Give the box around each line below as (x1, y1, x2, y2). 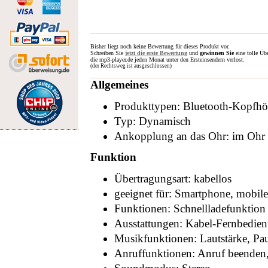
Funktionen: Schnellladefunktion (114, 202, 266, 215)
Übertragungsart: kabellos (114, 172, 232, 185)
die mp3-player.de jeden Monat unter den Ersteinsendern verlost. (90, 56, 245, 63)
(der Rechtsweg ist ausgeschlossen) (90, 63, 172, 69)
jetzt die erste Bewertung (125, 50, 187, 56)
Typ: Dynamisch (114, 115, 191, 127)
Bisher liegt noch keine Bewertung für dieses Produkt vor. (90, 43, 230, 50)
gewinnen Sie (200, 50, 236, 56)
